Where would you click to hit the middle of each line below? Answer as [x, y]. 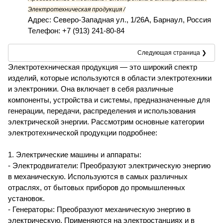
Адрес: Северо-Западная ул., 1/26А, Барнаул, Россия [119, 20]
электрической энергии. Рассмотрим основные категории [106, 122]
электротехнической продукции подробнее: [83, 133]
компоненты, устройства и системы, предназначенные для [109, 100]
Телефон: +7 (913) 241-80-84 [76, 31]
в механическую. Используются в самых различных [98, 177]
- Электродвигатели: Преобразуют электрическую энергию [109, 166]
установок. [26, 199]
